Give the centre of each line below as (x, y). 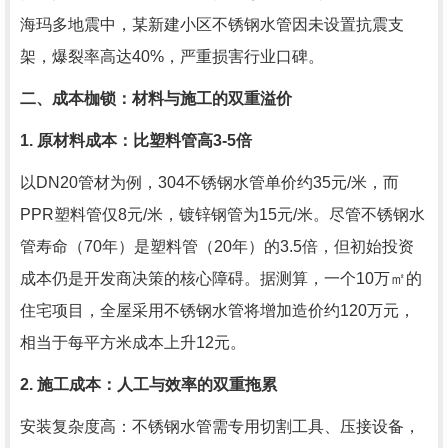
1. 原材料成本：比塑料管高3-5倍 (136, 140)
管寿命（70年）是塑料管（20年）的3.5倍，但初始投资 (217, 246)
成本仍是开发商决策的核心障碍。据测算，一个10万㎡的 (221, 278)
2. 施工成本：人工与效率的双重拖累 (148, 384)
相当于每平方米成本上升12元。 (133, 342)
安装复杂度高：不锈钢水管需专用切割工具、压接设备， (220, 426)
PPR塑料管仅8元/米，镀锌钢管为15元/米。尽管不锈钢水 (222, 214)
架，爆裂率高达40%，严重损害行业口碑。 (172, 56)
